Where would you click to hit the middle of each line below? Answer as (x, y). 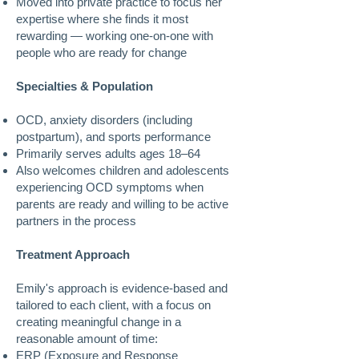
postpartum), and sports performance (113, 137)
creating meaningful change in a (99, 322)
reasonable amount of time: (87, 339)
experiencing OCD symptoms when (110, 187)
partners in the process (76, 221)
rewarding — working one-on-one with (115, 36)
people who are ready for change (103, 52)
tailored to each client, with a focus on (113, 305)
